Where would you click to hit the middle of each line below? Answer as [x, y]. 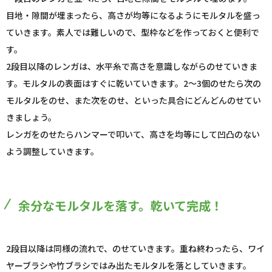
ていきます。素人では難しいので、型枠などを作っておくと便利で [133, 32]
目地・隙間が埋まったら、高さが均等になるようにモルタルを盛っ [133, 15]
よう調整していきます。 [53, 151]
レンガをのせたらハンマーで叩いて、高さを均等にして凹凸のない [133, 134]
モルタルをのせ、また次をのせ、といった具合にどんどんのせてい [134, 100]
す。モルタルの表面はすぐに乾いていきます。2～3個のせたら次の [134, 83]
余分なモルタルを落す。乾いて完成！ [121, 206]
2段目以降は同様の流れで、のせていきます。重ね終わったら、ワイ [135, 249]
